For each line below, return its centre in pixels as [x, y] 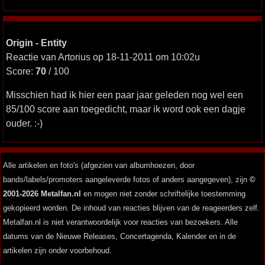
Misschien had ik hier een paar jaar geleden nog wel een [125, 95]
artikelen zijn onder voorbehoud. [57, 251]
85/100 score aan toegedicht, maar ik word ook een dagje [126, 109]
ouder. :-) [24, 123]
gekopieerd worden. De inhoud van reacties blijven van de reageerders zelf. [131, 208]
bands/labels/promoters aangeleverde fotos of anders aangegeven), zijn [126, 180]
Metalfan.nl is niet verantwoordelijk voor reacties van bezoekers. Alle [120, 222]
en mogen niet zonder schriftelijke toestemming [163, 194]
